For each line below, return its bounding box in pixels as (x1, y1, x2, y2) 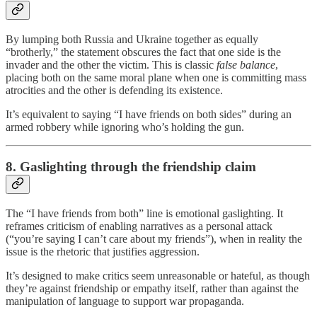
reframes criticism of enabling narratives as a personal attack (6, 220, 272, 233)
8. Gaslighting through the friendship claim (6, 159, 256, 175)
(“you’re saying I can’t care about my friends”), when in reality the (6, 233, 302, 246)
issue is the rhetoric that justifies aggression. (6, 246, 200, 258)
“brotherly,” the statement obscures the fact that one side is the (6, 45, 281, 58)
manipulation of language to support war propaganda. (6, 295, 244, 308)
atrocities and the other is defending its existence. (6, 83, 223, 96)
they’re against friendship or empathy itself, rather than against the (6, 282, 299, 295)
